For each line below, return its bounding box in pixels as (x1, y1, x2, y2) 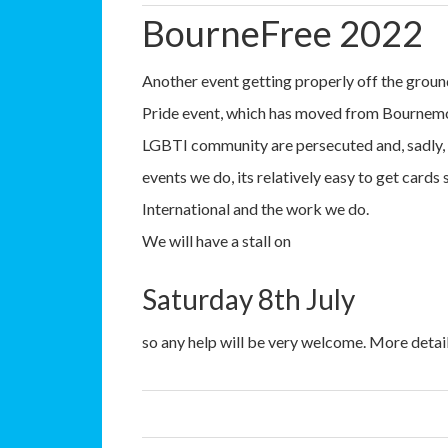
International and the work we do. (142, 199, 369, 218)
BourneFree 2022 (142, 11, 423, 55)
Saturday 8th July (142, 282, 355, 316)
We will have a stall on (142, 231, 291, 250)
